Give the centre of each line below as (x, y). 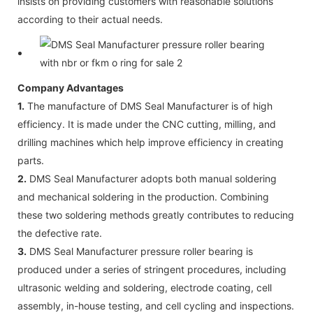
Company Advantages (71, 87)
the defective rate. (60, 233)
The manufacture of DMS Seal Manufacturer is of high (148, 105)
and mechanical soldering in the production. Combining (143, 196)
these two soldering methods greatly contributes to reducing (156, 214)
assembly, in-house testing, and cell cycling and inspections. (156, 305)
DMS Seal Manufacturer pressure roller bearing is (140, 251)
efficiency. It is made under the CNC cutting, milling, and (147, 124)
